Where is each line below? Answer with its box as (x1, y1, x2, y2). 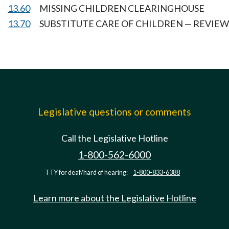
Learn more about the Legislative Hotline (33, 192, 196, 203)
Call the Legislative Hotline (61, 132, 168, 144)
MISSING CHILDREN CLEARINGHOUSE (39, 3, 204, 14)
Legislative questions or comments (38, 106, 191, 118)
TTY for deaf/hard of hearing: (45, 169, 129, 176)
